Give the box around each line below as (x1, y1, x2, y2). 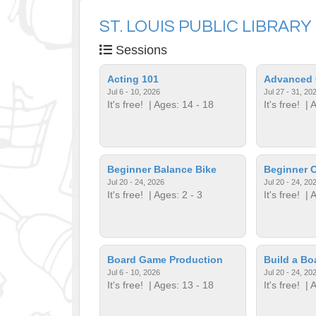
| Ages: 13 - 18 (143, 279, 214, 291)
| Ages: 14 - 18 (143, 98, 214, 110)
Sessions (112, 42, 167, 57)
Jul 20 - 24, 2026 (107, 177, 165, 186)
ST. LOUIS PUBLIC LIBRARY (99, 17, 312, 35)
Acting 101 (107, 73, 159, 85)
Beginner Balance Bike (107, 163, 217, 175)
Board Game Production (107, 253, 224, 265)
